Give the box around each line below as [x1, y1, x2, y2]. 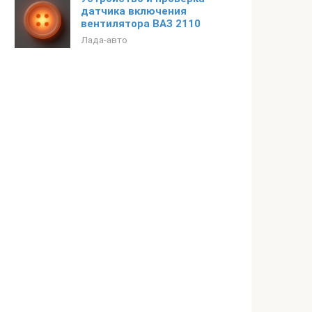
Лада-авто [81, 34, 127, 45]
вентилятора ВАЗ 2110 [81, 17, 201, 30]
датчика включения [81, 5, 187, 17]
